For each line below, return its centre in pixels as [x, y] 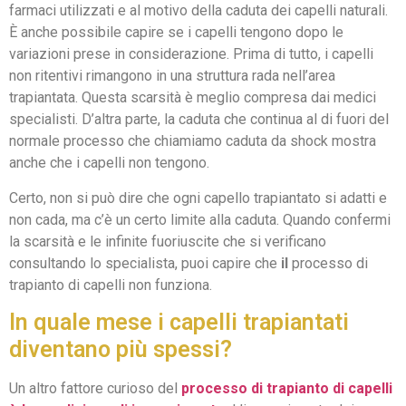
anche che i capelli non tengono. [109, 163]
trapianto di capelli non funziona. [111, 285]
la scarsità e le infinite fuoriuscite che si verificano [168, 241]
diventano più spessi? [121, 350]
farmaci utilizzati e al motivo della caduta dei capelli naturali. [198, 11]
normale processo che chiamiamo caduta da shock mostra [193, 141]
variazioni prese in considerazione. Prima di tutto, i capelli [191, 54]
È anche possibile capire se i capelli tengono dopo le [176, 33]
